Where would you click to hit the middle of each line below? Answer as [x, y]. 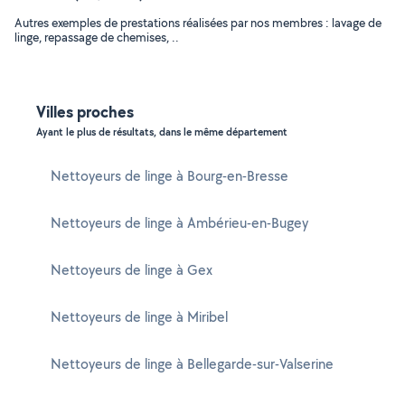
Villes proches [85, 112]
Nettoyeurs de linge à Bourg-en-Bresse [170, 176]
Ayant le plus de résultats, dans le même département [162, 132]
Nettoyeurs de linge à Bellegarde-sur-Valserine [192, 364]
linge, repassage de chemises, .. [97, 37]
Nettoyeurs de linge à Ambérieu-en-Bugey [179, 223]
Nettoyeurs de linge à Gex [132, 270]
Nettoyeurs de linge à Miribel [139, 317]
